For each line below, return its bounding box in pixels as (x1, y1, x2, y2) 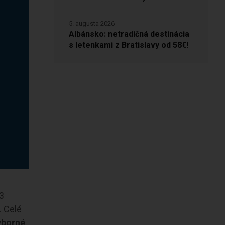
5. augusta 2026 (68, 19, 115, 28)
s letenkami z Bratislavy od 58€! (68, 39, 188, 51)
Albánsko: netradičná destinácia (68, 28, 189, 40)
